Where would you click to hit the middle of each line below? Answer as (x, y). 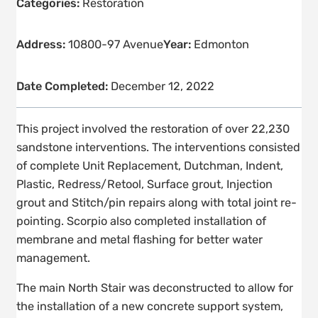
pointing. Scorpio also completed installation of (141, 221)
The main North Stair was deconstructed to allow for (155, 287)
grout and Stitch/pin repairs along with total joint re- (157, 202)
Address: (42, 45)
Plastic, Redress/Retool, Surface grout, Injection (144, 184)
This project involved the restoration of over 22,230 (153, 128)
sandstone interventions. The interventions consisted (158, 147)
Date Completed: (64, 86)
